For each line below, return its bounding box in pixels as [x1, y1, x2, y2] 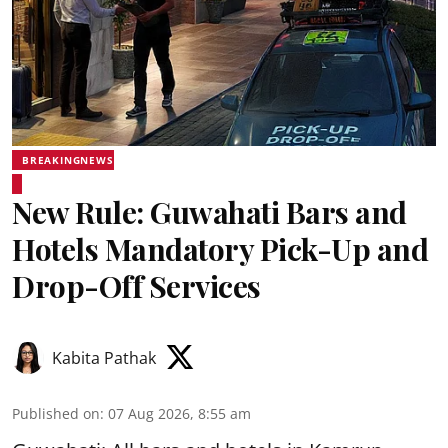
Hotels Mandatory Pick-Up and [12, 229, 428, 269]
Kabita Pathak [52, 347, 156, 369]
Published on [12, 404, 100, 423]
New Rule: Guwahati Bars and [12, 192, 407, 232]
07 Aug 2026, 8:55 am [108, 404, 251, 423]
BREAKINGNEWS [22, 153, 114, 167]
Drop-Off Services [12, 266, 261, 306]
